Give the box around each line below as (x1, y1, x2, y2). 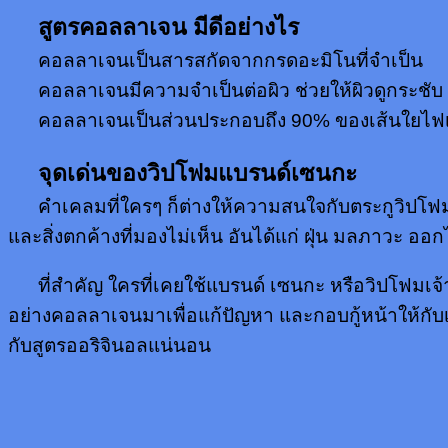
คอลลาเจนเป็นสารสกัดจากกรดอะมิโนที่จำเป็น (38, 50, 423, 72)
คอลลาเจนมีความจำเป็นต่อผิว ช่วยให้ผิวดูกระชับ (8, 80, 443, 102)
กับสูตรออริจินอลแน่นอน (8, 334, 211, 356)
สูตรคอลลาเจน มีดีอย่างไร (8, 14, 299, 41)
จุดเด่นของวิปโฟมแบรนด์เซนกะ (8, 159, 357, 186)
